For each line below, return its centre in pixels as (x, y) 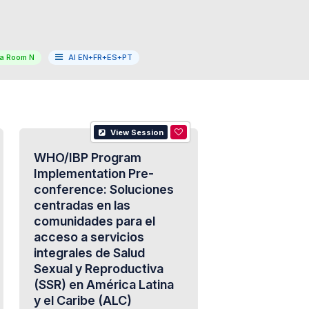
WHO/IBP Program (87, 158)
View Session (136, 132)
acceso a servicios (89, 237)
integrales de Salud (89, 253)
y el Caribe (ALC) (82, 300)
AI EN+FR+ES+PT (100, 57)
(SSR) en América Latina (103, 285)
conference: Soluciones (103, 189)
